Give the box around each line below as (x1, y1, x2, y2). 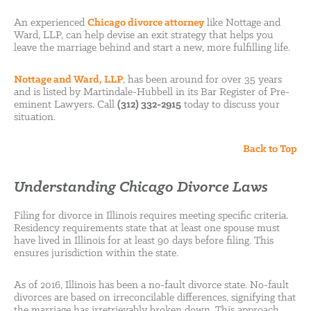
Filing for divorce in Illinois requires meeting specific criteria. (14, 210, 288, 221)
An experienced (14, 17, 87, 28)
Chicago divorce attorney (87, 17, 204, 28)
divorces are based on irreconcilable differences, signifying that (14, 292, 296, 303)
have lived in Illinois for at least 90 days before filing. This (14, 235, 274, 246)
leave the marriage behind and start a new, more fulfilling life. (14, 42, 290, 53)
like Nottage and (204, 17, 280, 28)
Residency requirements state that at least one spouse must (14, 223, 280, 234)
